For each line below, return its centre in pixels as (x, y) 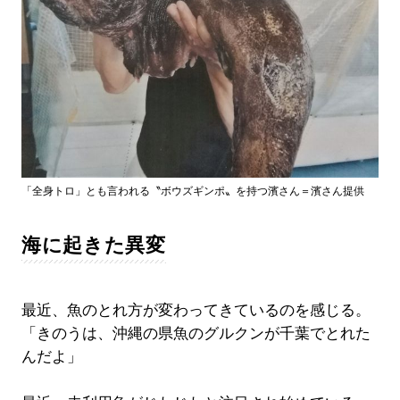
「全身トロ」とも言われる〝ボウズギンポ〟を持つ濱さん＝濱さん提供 (192, 191)
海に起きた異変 (93, 245)
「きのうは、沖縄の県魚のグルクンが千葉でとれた (196, 333)
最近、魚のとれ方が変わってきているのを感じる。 (196, 310)
